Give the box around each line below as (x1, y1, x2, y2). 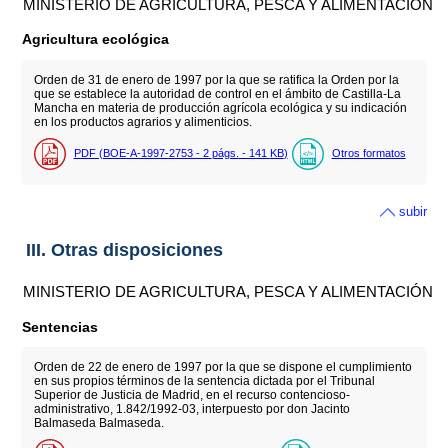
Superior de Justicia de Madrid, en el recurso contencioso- (33, 388, 350, 403)
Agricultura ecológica (22, 30, 170, 47)
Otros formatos (331, 146, 406, 159)
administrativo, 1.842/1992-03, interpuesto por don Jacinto (33, 402, 350, 417)
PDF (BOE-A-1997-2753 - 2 (73, 146, 212, 159)
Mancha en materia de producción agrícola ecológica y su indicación (33, 100, 407, 115)
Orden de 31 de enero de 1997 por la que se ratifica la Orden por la (33, 72, 399, 87)
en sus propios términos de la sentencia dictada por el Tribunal (33, 374, 375, 389)
